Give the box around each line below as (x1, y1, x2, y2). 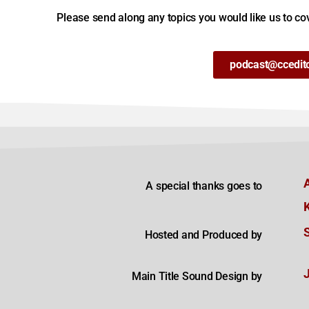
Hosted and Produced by (144, 228, 262, 241)
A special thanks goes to (146, 179, 262, 192)
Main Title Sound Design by (131, 269, 262, 283)
